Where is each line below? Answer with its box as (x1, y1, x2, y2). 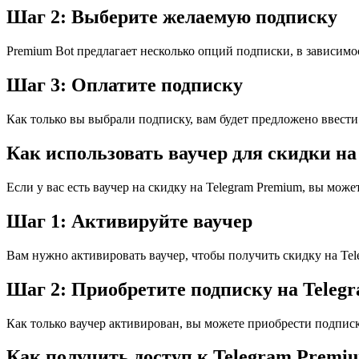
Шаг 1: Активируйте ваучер (6, 210, 252, 232)
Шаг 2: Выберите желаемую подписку (6, 6, 337, 28)
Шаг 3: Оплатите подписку (6, 75, 243, 96)
